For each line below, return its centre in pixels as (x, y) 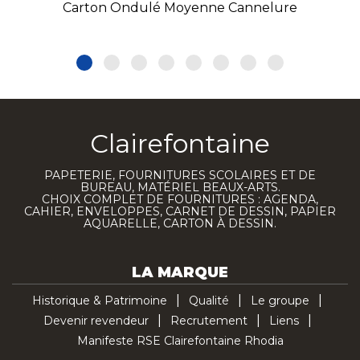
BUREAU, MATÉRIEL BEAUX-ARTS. (180, 187)
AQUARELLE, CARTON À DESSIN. (180, 223)
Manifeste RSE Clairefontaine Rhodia (180, 340)
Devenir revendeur (96, 320)
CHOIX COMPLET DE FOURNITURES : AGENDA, (180, 199)
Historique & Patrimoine (100, 300)
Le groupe (280, 300)
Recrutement (209, 320)
